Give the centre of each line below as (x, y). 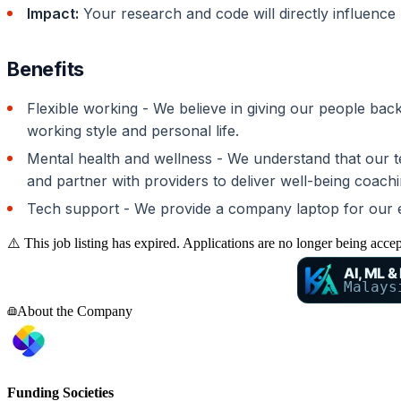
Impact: (53, 13)
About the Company (75, 311)
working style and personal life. (133, 130)
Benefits (46, 68)
